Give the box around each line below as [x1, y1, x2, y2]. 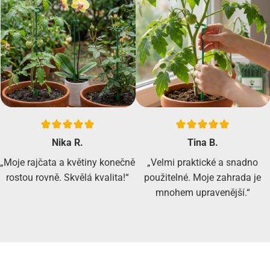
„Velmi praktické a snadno [147, 157, 258, 169]
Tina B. [187, 137, 218, 149]
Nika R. [52, 137, 83, 149]
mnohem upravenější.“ [155, 187, 250, 199]
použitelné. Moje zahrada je [144, 172, 261, 184]
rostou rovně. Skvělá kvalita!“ [6, 172, 129, 184]
